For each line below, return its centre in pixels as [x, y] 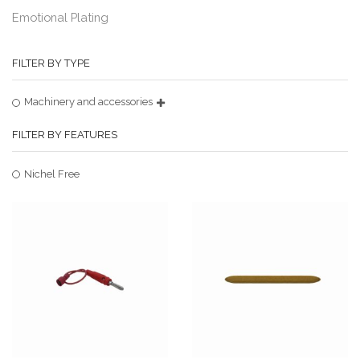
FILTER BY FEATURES [65, 135]
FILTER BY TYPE [51, 63]
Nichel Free [52, 174]
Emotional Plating [60, 18]
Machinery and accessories [88, 102]
